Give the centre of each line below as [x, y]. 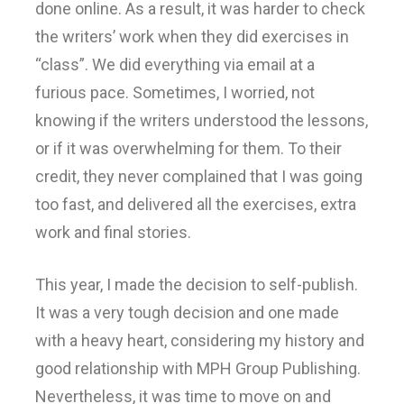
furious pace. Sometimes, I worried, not [175, 92]
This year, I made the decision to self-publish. [197, 284]
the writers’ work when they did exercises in [192, 36]
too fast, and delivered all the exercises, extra [196, 204]
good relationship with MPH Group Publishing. [198, 368]
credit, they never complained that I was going [199, 176]
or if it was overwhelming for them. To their [188, 148]
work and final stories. [113, 232]
